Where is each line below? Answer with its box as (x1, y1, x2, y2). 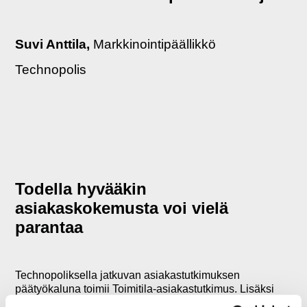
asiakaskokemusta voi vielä (15, 199, 229, 218)
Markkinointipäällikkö (93, 36, 217, 51)
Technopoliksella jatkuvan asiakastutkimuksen (15, 269, 241, 281)
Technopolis (15, 62, 87, 77)
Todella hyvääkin (15, 180, 147, 199)
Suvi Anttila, (15, 36, 94, 51)
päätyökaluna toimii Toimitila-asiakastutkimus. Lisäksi (15, 282, 275, 295)
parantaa (15, 218, 84, 237)
